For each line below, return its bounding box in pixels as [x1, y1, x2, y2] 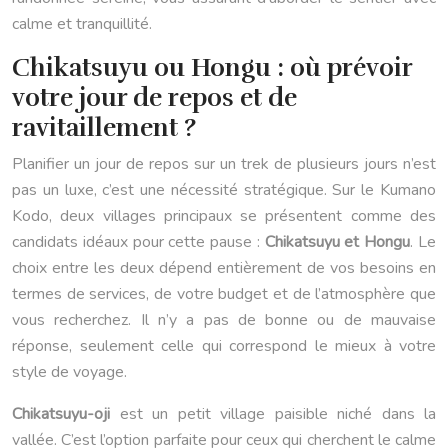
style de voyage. [12, 361, 127, 384]
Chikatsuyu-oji [12, 403, 110, 426]
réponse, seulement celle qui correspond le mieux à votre [12, 335, 436, 358]
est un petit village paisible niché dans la [110, 403, 436, 426]
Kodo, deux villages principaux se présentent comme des [12, 205, 436, 228]
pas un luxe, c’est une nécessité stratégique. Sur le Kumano [12, 179, 436, 202]
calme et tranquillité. [12, 13, 152, 36]
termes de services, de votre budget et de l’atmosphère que [12, 283, 436, 306]
